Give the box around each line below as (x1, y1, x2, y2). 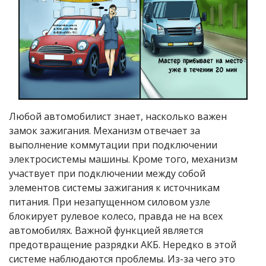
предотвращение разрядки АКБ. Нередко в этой (9, 238, 236, 252)
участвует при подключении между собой (9, 167, 205, 180)
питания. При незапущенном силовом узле (9, 195, 210, 209)
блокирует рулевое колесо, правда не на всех (9, 210, 223, 223)
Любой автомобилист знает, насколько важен (9, 110, 227, 123)
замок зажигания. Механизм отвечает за (9, 124, 200, 138)
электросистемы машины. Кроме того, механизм (9, 153, 237, 166)
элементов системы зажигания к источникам (9, 181, 220, 195)
